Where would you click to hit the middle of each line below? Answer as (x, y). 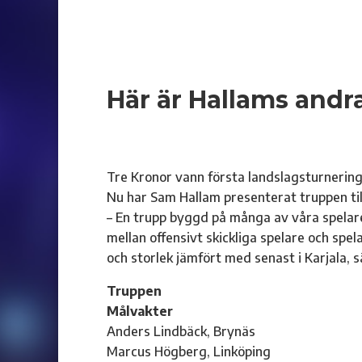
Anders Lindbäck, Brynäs (181, 331)
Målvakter (140, 311)
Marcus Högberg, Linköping (189, 351)
